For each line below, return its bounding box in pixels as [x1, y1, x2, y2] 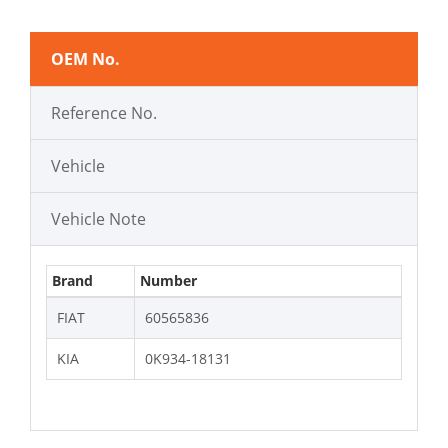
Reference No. [51, 102, 157, 125]
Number [140, 271, 197, 291]
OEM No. [51, 48, 120, 71]
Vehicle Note [51, 208, 146, 231]
